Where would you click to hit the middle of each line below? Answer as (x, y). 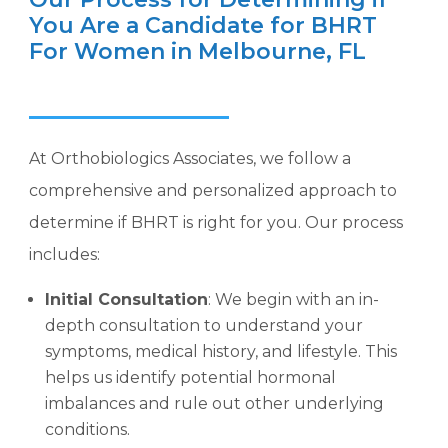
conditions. (88, 429)
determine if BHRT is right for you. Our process (216, 222)
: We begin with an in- (294, 299)
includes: (65, 254)
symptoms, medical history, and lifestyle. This (221, 351)
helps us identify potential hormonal (191, 377)
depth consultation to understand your (204, 325)
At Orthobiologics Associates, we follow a (190, 158)
